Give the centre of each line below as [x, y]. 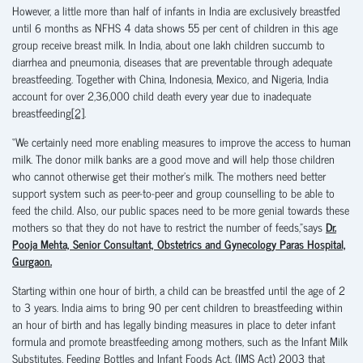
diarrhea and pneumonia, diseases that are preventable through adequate [172, 61]
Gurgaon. [32, 260]
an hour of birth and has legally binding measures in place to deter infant [174, 323]
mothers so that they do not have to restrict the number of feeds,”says [169, 226]
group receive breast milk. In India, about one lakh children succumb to [169, 44]
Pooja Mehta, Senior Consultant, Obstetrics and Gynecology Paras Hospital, [179, 243]
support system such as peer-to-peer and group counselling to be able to [173, 192]
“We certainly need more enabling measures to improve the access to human [181, 141]
